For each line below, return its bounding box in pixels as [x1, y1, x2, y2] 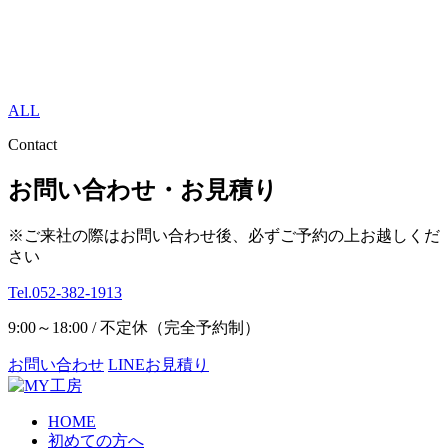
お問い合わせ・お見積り [8, 176, 278, 203]
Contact [8, 135, 57, 153]
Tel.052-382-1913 [8, 283, 122, 301]
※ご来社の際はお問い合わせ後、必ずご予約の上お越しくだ [8, 226, 440, 244]
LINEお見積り [108, 355, 209, 373]
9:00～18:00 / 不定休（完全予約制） [8, 318, 260, 336]
